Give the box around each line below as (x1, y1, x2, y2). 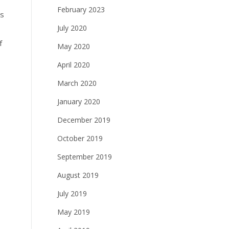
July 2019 (57, 189, 87, 198)
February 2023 (57, 5, 105, 14)
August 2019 (57, 170, 99, 180)
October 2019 (57, 133, 103, 143)
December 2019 (57, 115, 110, 125)
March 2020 (57, 78, 97, 88)
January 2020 (57, 97, 100, 106)
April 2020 (57, 60, 90, 70)
